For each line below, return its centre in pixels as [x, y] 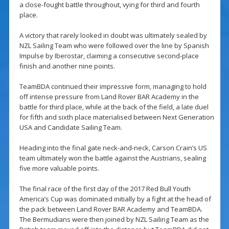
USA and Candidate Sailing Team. [71, 128]
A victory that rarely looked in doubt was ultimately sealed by [113, 36]
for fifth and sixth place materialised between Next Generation [117, 117]
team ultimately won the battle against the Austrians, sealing [112, 158]
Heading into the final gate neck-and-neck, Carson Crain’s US [113, 148]
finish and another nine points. [67, 66]
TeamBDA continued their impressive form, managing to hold [113, 87]
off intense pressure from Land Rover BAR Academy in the [109, 97]
